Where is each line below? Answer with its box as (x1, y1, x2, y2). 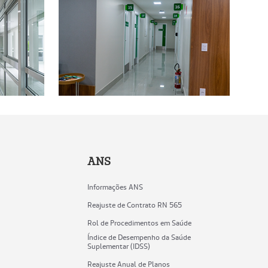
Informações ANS (87, 182, 144, 191)
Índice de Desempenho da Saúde (87, 232, 191, 242)
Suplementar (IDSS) (87, 241, 151, 251)
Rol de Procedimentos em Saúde (87, 218, 192, 227)
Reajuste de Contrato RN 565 (87, 200, 182, 209)
